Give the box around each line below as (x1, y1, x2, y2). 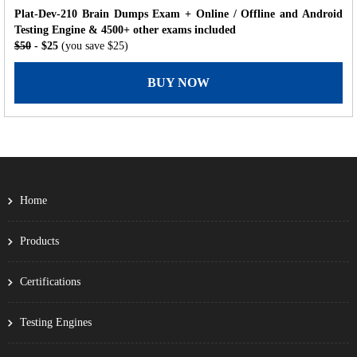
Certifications (20, 275, 80, 288)
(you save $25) (61, 39, 128, 52)
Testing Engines (20, 316, 92, 328)
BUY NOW (147, 75, 210, 89)
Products (20, 234, 59, 247)
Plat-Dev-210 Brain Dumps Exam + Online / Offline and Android (14, 7, 343, 20)
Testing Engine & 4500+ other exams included (14, 23, 236, 36)
